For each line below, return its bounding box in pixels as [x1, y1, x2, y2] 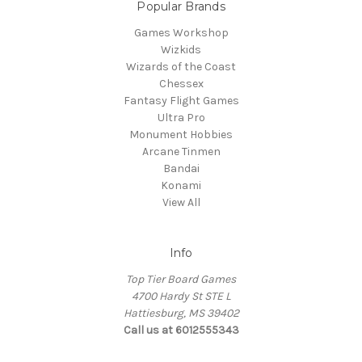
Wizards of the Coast [126, 60, 236, 74]
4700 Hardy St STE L [131, 289, 231, 304]
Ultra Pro [157, 111, 205, 125]
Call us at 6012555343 [123, 323, 239, 338]
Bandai [162, 162, 200, 176]
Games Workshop [133, 26, 229, 40]
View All [162, 196, 200, 210]
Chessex [158, 77, 204, 91]
